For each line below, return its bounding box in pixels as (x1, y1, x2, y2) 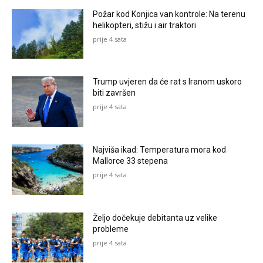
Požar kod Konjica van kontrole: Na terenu (93, 9, 246, 19)
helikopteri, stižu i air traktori (93, 20, 197, 30)
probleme (93, 224, 129, 234)
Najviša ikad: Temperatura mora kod (93, 145, 227, 155)
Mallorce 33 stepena (93, 156, 168, 166)
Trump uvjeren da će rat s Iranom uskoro (93, 77, 242, 87)
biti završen (93, 88, 136, 98)
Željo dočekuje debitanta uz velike (93, 213, 218, 222)
